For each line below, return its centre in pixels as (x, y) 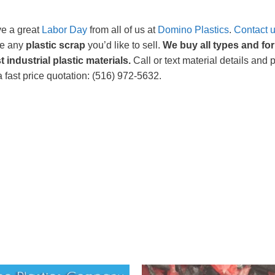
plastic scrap (56, 45)
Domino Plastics (193, 29)
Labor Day (66, 29)
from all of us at (124, 29)
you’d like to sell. (124, 45)
